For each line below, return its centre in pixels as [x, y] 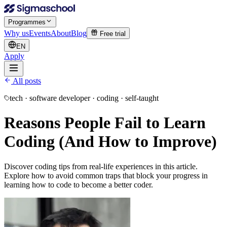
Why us [16, 33]
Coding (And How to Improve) [110, 142]
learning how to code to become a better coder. [79, 184]
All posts [26, 81]
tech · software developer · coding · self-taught [84, 98]
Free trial [112, 33]
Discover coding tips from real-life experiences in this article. [101, 166]
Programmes [27, 22]
